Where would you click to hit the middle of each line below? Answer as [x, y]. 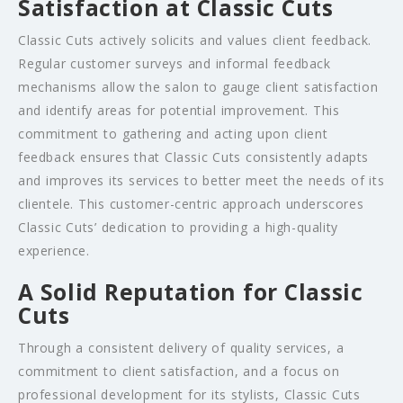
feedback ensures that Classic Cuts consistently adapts [194, 157]
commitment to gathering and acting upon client [173, 134]
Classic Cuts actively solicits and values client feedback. [195, 40]
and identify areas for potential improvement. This [179, 111]
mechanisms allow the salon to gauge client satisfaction [198, 87]
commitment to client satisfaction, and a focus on [179, 372]
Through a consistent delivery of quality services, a [181, 348]
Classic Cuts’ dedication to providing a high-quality [178, 228]
